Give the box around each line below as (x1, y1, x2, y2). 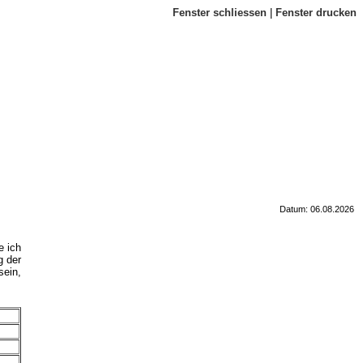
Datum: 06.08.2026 (280, 204, 354, 215)
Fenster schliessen (173, 6, 267, 19)
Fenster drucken (275, 6, 357, 19)
